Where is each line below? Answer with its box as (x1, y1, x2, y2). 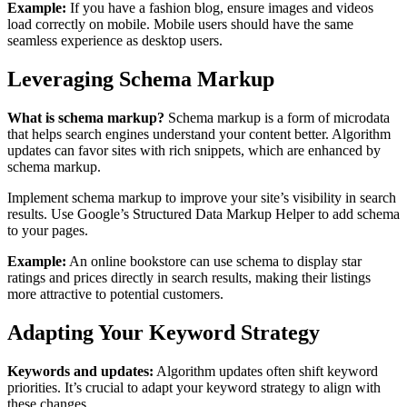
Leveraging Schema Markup (7, 66, 274, 91)
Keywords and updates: (7, 362, 154, 379)
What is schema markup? (7, 109, 164, 125)
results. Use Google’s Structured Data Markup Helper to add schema (7, 205, 400, 222)
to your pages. (7, 222, 88, 238)
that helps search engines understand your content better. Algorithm (7, 125, 391, 142)
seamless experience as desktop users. (7, 32, 223, 48)
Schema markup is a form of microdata (164, 109, 390, 125)
